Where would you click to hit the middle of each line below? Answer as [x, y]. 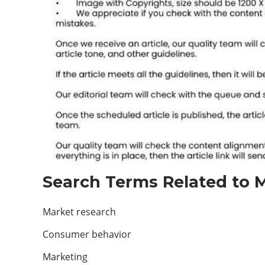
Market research [79, 212]
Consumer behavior [87, 234]
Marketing [65, 257]
